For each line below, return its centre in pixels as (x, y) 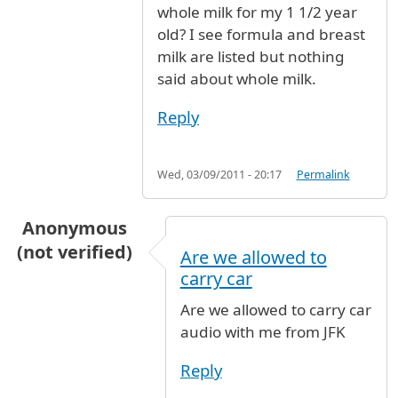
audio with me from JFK (263, 331)
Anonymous (74, 227)
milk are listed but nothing (251, 57)
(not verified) (74, 251)
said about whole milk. (237, 79)
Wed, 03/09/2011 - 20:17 (219, 174)
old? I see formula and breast (261, 35)
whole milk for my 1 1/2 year (257, 12)
